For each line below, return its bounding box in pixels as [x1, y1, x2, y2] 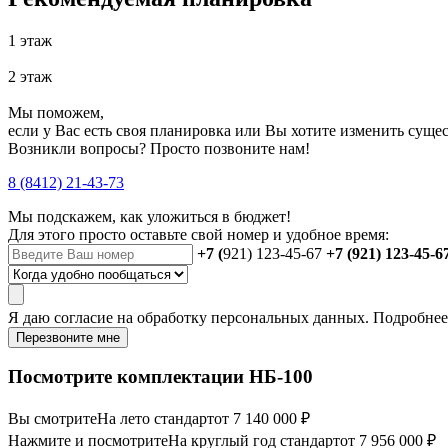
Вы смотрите [8, 410, 97, 428]
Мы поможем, [8, 103, 104, 121]
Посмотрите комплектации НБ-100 [8, 366, 313, 388]
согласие [54, 308, 113, 326]
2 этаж [8, 67, 52, 85]
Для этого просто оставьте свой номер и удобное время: [8, 225, 389, 243]
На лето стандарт [97, 410, 214, 428]
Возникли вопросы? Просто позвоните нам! [8, 139, 310, 157]
